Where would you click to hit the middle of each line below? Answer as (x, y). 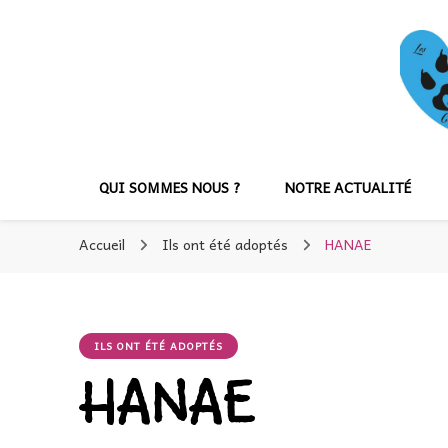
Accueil (102, 244)
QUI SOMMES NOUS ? (170, 187)
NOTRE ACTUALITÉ (348, 187)
